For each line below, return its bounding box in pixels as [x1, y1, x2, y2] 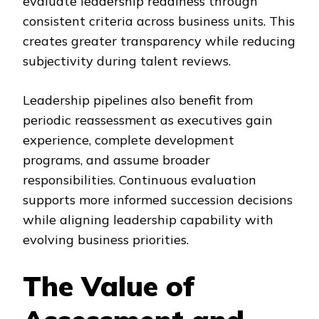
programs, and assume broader [23, 152, 210, 169]
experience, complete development [23, 132, 234, 149]
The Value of [23, 268, 194, 304]
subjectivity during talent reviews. [23, 53, 231, 70]
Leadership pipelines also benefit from [23, 92, 253, 109]
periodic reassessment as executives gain [23, 112, 273, 129]
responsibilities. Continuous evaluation [23, 172, 256, 189]
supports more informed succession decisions [23, 192, 293, 209]
